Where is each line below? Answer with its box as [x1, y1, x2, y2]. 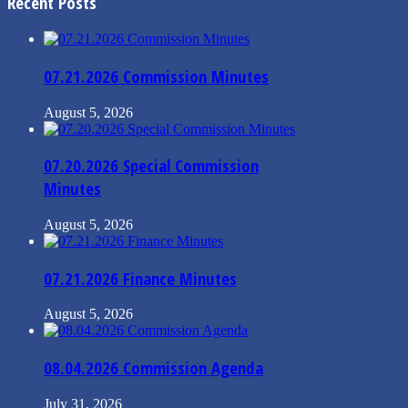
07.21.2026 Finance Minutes [44, 266, 237, 290]
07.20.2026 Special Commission [44, 154, 259, 178]
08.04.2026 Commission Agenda [44, 356, 263, 380]
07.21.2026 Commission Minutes [44, 64, 269, 87]
